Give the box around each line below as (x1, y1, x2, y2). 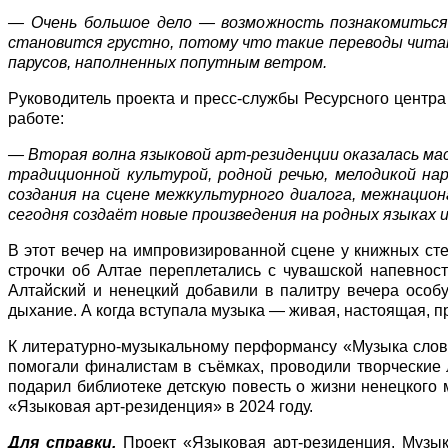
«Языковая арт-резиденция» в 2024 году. (8, 397, 313, 415)
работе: (8, 109, 64, 127)
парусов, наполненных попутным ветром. (8, 53, 327, 71)
